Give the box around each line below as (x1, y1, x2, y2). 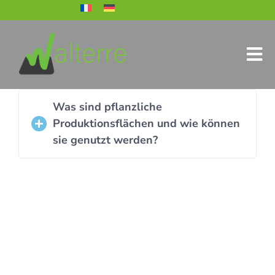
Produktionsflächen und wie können (53, 116, 240, 131)
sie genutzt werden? (53, 133, 158, 147)
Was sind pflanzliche (53, 99, 162, 114)
